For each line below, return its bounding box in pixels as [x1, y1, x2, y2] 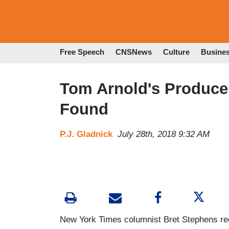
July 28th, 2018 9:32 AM [118, 129, 210, 139]
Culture [163, 48, 190, 57]
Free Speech [60, 48, 104, 57]
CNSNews [116, 48, 152, 57]
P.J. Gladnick [60, 129, 112, 139]
